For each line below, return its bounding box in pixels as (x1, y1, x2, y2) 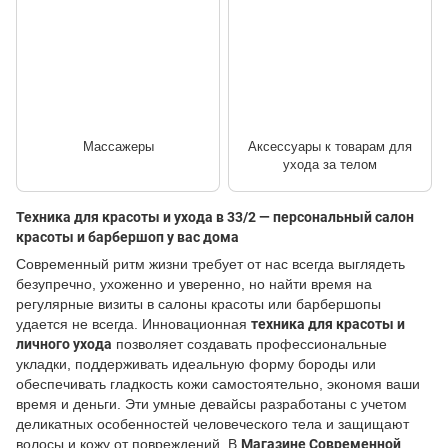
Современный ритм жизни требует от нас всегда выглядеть (16, 255, 405, 272)
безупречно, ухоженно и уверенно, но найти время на (16, 275, 372, 292)
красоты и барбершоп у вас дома (16, 228, 239, 245)
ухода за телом (283, 156, 377, 172)
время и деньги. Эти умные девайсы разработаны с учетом (16, 395, 407, 412)
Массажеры (82, 138, 154, 154)
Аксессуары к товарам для (248, 138, 412, 154)
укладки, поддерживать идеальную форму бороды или (16, 355, 376, 372)
